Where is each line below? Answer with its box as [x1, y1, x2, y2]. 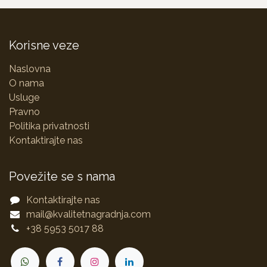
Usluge [9, 91, 39, 103]
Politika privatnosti [9, 120, 89, 132]
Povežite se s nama [9, 169, 115, 184]
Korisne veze [9, 38, 79, 52]
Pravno [9, 105, 40, 117]
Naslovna [9, 63, 51, 74]
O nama [9, 77, 44, 89]
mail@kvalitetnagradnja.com [26, 208, 151, 220]
